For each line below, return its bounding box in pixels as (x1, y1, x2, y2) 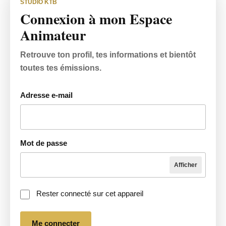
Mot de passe (20, 139, 67, 147)
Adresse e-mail (20, 91, 73, 99)
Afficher (174, 161, 197, 168)
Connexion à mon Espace (20, 9, 172, 29)
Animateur (20, 25, 86, 45)
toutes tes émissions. (20, 64, 101, 72)
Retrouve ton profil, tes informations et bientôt (20, 50, 196, 59)
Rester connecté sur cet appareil (36, 189, 143, 198)
